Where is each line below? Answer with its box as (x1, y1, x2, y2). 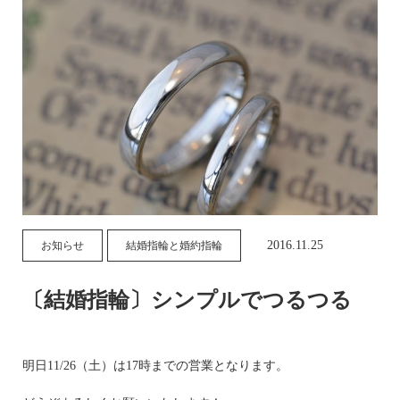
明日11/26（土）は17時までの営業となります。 (22, 358, 289, 372)
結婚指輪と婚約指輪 (126, 238, 223, 252)
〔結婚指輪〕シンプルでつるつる (22, 287, 353, 312)
